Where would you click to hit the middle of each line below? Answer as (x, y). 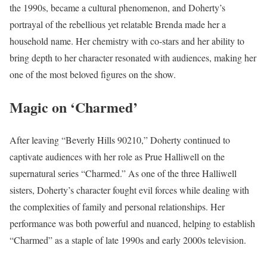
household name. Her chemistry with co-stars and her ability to (127, 41)
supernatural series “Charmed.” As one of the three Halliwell (123, 173)
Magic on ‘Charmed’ (74, 107)
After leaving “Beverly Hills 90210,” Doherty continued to (120, 140)
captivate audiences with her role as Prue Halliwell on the (117, 157)
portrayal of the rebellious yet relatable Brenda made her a (118, 24)
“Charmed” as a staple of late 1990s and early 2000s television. (128, 240)
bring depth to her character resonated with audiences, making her (133, 58)
